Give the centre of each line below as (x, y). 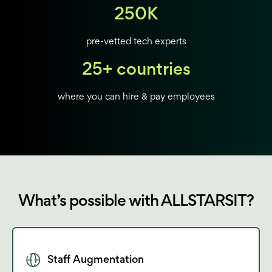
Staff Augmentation (96, 260)
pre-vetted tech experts (136, 42)
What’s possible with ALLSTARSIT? (136, 202)
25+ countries (136, 70)
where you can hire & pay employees (136, 97)
